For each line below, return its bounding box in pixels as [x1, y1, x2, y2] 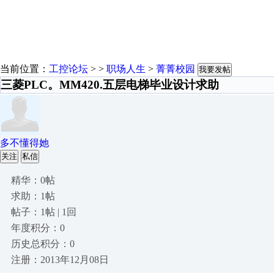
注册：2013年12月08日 [11, 254, 109, 265]
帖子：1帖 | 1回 [11, 207, 76, 217]
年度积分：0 [11, 223, 65, 233]
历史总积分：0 [11, 239, 75, 249]
